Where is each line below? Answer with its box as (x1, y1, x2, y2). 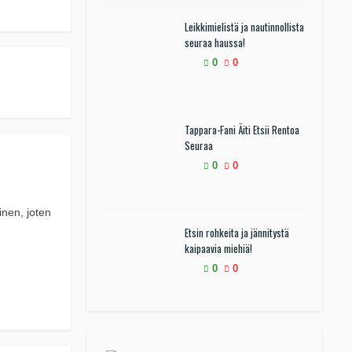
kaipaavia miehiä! (185, 240, 252, 256)
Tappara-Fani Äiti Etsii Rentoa (185, 122, 299, 137)
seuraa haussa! (185, 35, 245, 50)
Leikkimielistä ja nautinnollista (185, 19, 304, 35)
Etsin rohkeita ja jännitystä (185, 225, 289, 240)
